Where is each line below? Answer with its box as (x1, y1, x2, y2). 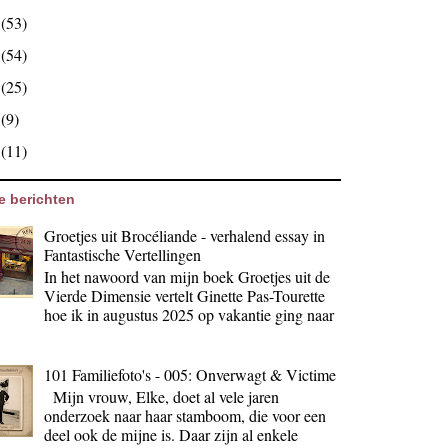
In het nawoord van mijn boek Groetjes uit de (44, 265, 331, 287)
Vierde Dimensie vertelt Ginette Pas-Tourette (44, 284, 326, 306)
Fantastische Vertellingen (44, 243, 202, 265)
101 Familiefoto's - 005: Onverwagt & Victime (44, 364, 337, 386)
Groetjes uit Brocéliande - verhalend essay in (44, 224, 326, 246)
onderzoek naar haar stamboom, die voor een (44, 405, 327, 427)
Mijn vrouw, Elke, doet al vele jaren (44, 386, 280, 408)
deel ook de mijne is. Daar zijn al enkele (44, 424, 299, 446)
